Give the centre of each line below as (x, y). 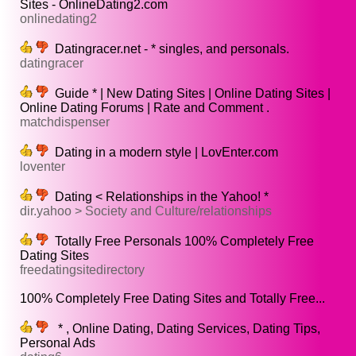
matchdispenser (65, 122)
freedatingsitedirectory (82, 270)
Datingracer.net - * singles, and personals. (169, 49)
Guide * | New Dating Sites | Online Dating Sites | (190, 94)
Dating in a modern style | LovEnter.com (163, 153)
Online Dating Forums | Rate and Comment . (145, 108)
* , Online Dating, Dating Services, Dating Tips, (184, 329)
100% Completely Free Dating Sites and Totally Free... (172, 299)
